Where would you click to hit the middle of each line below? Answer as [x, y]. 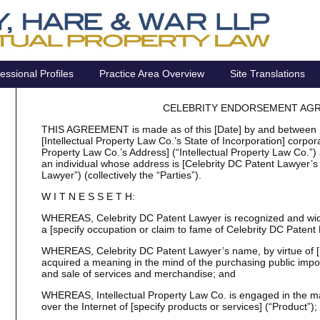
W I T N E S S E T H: [88, 196]
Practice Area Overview [152, 74]
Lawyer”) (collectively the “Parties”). [121, 175]
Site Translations [268, 74]
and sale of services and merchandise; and [138, 274]
